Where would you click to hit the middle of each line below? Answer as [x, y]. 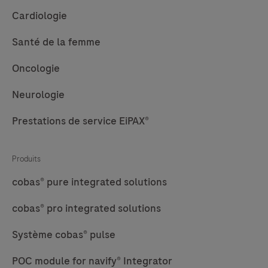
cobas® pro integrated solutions [86, 208]
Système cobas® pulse [64, 235]
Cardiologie [39, 16]
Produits [26, 159]
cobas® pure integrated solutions [89, 182]
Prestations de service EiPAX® [80, 121]
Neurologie [38, 95]
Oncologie [36, 68]
